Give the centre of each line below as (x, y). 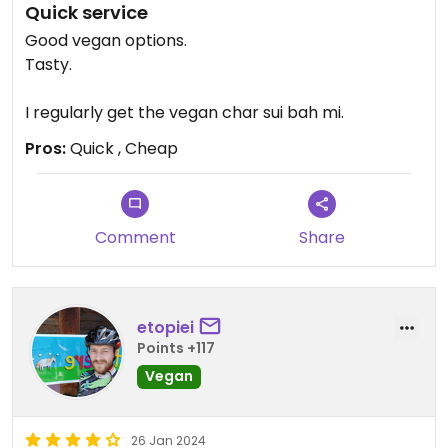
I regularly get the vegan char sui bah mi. (184, 113)
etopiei (165, 327)
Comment (135, 238)
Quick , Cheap (122, 149)
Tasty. (48, 65)
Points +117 (176, 347)
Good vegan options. (108, 41)
